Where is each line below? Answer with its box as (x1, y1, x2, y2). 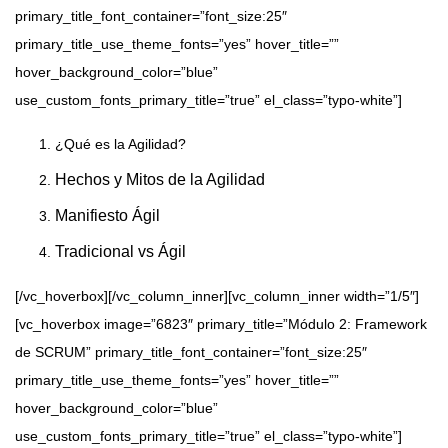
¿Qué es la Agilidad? (55, 136, 186, 153)
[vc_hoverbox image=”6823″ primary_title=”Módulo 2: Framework (15, 316, 427, 333)
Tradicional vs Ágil (55, 243, 186, 261)
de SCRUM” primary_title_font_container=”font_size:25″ (15, 344, 367, 361)
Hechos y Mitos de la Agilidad (55, 171, 265, 189)
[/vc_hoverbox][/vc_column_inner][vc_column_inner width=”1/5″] (15, 288, 419, 305)
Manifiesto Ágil (55, 207, 160, 225)
